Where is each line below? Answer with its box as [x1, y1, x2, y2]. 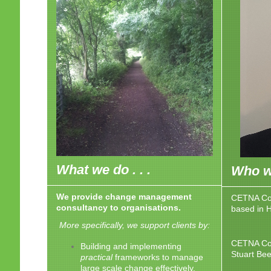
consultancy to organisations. [56, 203, 181, 212]
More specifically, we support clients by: [59, 220, 210, 230]
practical [80, 253, 113, 263]
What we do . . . [56, 162, 151, 177]
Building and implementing [80, 242, 181, 252]
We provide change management [56, 192, 192, 201]
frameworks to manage [112, 253, 203, 263]
